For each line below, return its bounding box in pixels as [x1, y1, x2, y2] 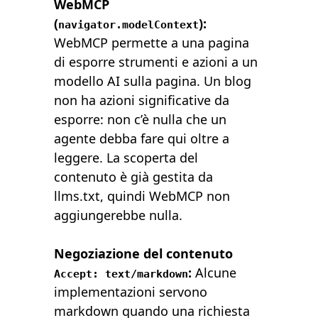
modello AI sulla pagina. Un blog [54, 72, 252, 90]
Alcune [192, 264, 237, 282]
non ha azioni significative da [54, 92, 230, 109]
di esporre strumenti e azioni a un [54, 53, 258, 71]
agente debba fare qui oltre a [54, 130, 230, 148]
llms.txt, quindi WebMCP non [54, 187, 231, 205]
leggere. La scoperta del [54, 149, 199, 167]
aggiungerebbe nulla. [54, 207, 183, 224]
